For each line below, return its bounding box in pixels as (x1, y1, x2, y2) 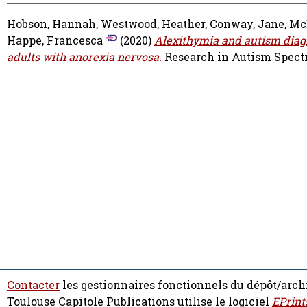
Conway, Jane (210, 16, 284, 32)
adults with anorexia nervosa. (7, 49, 162, 65)
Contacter (7, 278, 60, 293)
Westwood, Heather (101, 16, 205, 32)
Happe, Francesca (7, 33, 103, 49)
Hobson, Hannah (7, 16, 96, 32)
